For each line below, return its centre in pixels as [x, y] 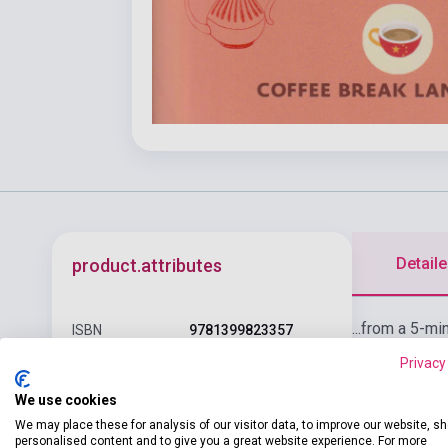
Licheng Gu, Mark [244, 366]
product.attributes [147, 266]
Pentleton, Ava [234, 386]
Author [94, 386]
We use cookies [66, 399]
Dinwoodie [223, 406]
